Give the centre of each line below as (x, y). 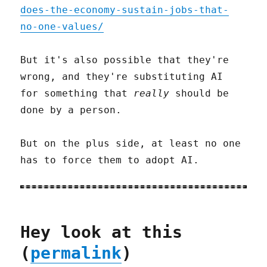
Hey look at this (102, 232)
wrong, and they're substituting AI (122, 76)
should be (199, 93)
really (152, 93)
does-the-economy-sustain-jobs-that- (125, 10)
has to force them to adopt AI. (110, 160)
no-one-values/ (62, 26)
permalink (76, 253)
